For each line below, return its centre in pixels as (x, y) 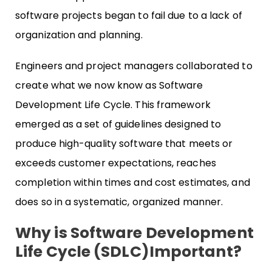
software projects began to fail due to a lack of (129, 15)
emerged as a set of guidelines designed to (118, 124)
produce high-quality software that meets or (124, 144)
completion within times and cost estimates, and (133, 183)
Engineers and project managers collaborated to (134, 66)
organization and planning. (79, 35)
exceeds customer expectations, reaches (116, 163)
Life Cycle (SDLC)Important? (128, 252)
